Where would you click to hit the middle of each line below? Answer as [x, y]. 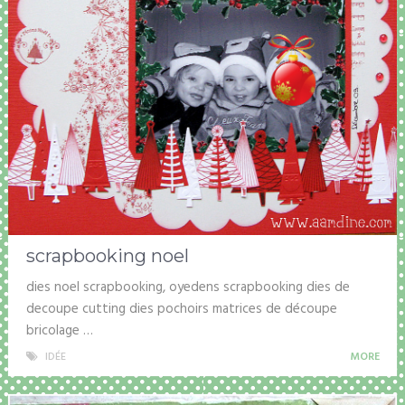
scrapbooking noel [107, 256]
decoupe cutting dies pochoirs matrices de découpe [181, 310]
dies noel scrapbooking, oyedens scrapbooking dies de [188, 288]
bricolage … [59, 331]
